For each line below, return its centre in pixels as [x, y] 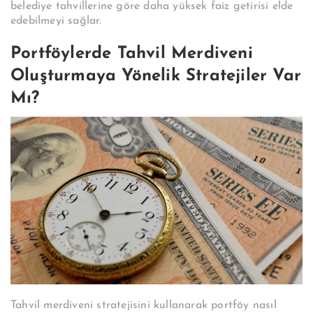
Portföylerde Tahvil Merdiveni [132, 54]
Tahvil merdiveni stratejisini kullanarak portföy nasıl [144, 306]
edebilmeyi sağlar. [56, 21]
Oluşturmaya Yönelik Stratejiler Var [156, 77]
